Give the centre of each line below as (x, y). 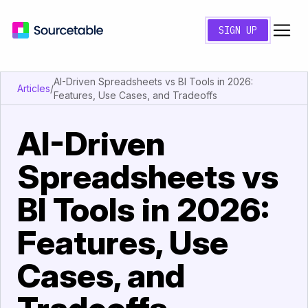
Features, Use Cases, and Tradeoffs (135, 95)
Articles (34, 88)
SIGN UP (238, 30)
